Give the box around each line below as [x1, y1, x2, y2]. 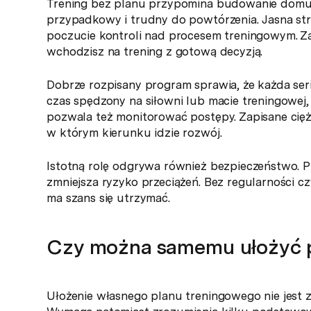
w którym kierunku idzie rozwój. [47, 126, 222, 140]
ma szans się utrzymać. [47, 191, 170, 205]
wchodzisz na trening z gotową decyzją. [47, 44, 263, 59]
